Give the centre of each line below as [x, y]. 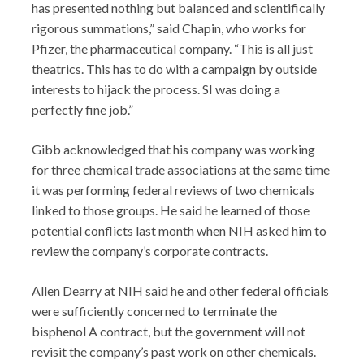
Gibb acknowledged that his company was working [173, 149]
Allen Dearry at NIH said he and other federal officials [180, 291]
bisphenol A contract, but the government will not [169, 331]
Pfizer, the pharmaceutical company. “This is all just [172, 49]
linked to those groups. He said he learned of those [171, 210]
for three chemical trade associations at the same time [181, 170]
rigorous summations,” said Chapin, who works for [169, 28]
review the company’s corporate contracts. [150, 251]
